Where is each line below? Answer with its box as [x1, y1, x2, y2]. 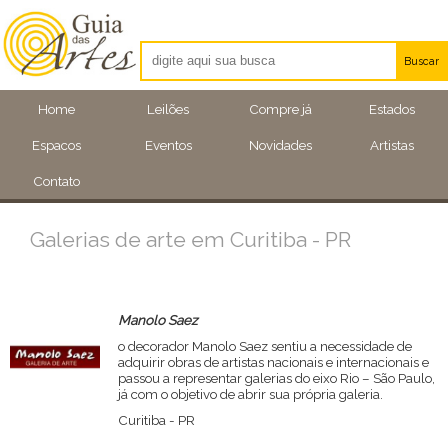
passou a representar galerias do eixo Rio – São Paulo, [117, 370, 435, 386]
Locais [387, 165, 425, 181]
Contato [32, 173, 80, 189]
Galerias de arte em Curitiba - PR [30, 227, 351, 252]
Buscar [404, 55, 439, 67]
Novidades [248, 137, 312, 153]
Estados [369, 101, 415, 117]
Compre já [248, 101, 312, 117]
